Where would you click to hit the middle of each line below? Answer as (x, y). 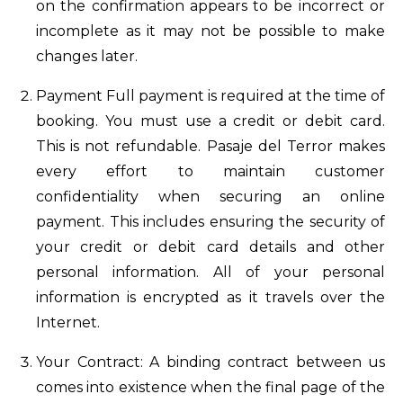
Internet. (68, 322)
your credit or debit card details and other (210, 247)
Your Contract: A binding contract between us (210, 362)
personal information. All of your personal (210, 272)
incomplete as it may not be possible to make (210, 31)
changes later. (87, 56)
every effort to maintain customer (210, 171)
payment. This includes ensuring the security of (210, 222)
